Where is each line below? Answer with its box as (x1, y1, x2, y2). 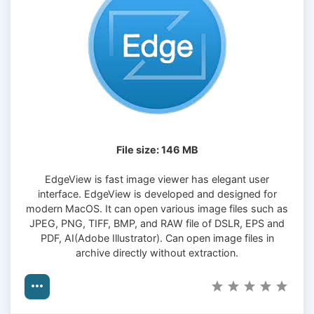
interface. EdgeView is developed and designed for (37, 187, 277, 200)
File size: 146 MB (116, 143, 198, 156)
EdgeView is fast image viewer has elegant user (45, 172, 269, 185)
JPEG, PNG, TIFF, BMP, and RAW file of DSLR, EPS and (29, 217, 285, 229)
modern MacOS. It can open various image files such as (26, 202, 288, 214)
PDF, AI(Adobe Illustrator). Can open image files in (40, 231, 274, 244)
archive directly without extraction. (76, 246, 238, 259)
